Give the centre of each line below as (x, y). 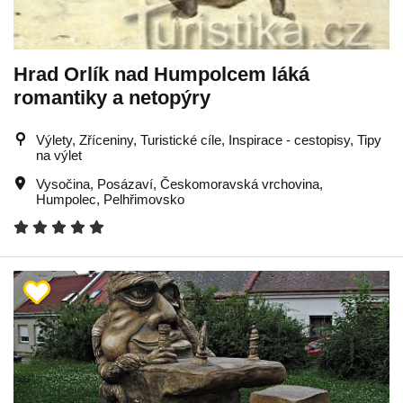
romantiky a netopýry (112, 98)
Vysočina (63, 184)
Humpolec (66, 199)
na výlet (59, 155)
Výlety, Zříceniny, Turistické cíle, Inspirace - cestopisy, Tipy (209, 140)
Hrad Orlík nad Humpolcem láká (161, 74)
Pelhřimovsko (144, 199)
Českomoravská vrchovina (240, 184)
